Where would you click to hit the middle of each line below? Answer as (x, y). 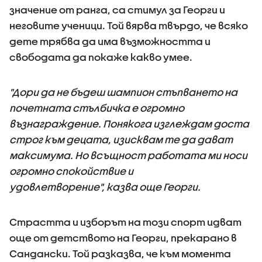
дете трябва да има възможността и (110, 41)
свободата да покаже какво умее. (101, 57)
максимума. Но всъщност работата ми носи (128, 155)
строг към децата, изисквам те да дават (121, 139)
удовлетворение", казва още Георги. (105, 187)
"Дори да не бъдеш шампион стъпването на (123, 92)
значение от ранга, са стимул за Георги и (117, 10)
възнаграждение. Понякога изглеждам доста (129, 124)
